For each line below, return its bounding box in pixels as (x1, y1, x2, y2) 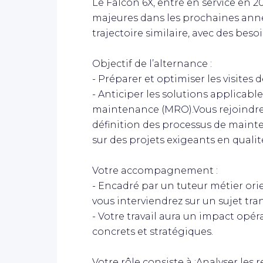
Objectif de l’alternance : (92, 58, 212, 69)
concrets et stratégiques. (92, 225, 213, 237)
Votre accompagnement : (92, 164, 218, 176)
